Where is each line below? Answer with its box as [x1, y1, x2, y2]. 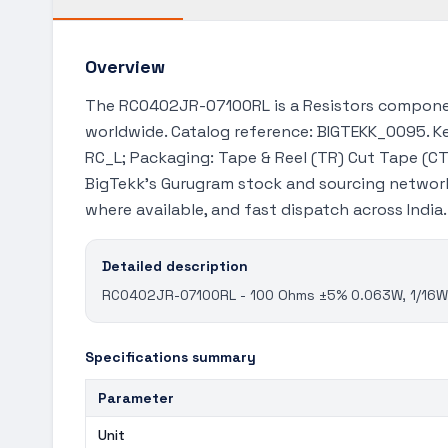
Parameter [98, 389, 174, 407]
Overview [85, 55, 165, 78]
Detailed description [102, 257, 248, 275]
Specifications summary [85, 348, 256, 366]
